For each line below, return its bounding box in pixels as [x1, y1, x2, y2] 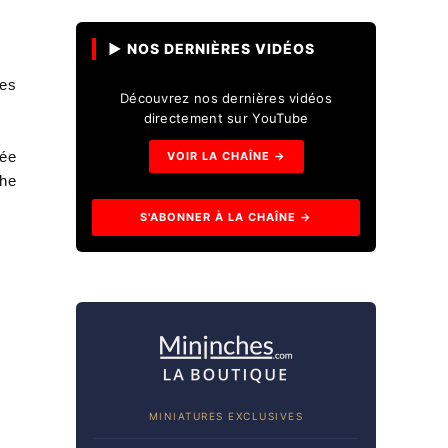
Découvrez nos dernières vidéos [119, 90, 332, 106]
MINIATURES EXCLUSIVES [148, 410, 304, 422]
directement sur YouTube [143, 110, 309, 126]
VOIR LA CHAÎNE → [166, 149, 286, 163]
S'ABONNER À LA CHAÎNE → [140, 210, 312, 224]
